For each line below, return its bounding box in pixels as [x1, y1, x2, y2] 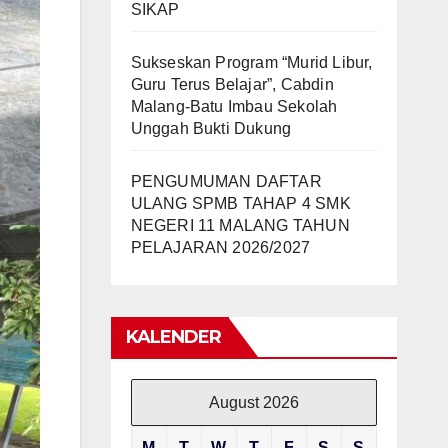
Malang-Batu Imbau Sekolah [130, 97, 338, 115]
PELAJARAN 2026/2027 [130, 238, 311, 256]
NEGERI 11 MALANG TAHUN [130, 216, 350, 234]
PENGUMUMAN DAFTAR [130, 172, 322, 190]
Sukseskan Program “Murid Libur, [130, 53, 373, 71]
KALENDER [125, 325, 222, 348]
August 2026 [208, 393, 299, 411]
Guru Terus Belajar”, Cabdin [130, 75, 334, 93]
